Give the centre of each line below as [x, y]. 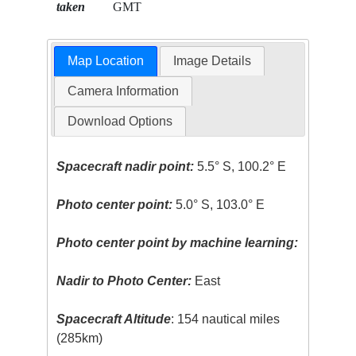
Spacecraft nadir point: [126, 167]
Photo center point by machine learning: [178, 243]
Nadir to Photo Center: [124, 281]
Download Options [120, 122]
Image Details [213, 61]
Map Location [105, 61]
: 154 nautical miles [226, 319]
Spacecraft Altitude [114, 319]
